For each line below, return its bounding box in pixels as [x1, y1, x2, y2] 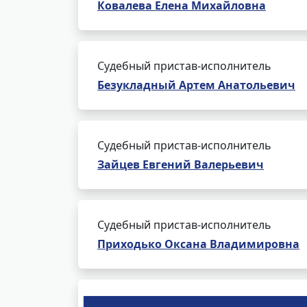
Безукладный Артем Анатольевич [97, 77, 295, 93]
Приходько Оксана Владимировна [97, 236, 299, 251]
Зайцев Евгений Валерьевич [97, 157, 264, 172]
